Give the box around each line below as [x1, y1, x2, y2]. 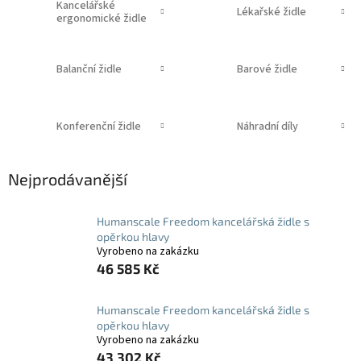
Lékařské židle [236, 3, 306, 20]
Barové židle [236, 60, 297, 77]
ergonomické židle [56, 10, 147, 27]
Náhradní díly [236, 118, 298, 135]
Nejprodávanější [8, 169, 127, 189]
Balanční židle [56, 60, 122, 77]
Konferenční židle [56, 118, 141, 135]
